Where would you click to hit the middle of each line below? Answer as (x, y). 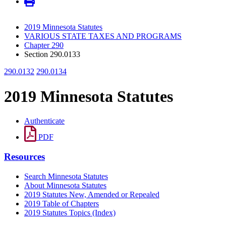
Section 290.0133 (52, 54)
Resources (24, 156)
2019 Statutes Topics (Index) (70, 212)
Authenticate (44, 121)
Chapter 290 (44, 45)
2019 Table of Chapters (62, 203)
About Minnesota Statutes (65, 185)
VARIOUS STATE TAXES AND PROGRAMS (103, 36)
